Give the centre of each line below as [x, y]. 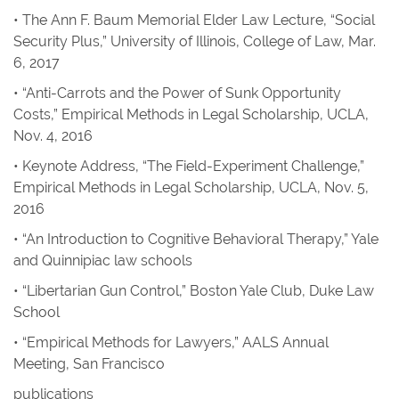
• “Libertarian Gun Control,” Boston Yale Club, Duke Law [194, 291]
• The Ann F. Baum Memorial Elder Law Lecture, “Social [194, 20]
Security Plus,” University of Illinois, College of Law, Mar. [195, 41]
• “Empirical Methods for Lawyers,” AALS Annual [171, 342]
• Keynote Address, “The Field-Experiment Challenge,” [189, 166]
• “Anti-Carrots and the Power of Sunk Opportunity [177, 93]
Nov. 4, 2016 [53, 136]
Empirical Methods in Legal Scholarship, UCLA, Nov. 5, [191, 187]
